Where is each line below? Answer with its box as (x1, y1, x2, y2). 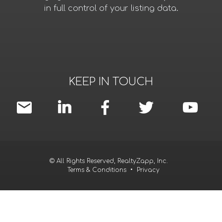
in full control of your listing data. (44, 4, 178, 13)
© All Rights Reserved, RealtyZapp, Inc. (50, 158, 167, 165)
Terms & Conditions (67, 166, 126, 174)
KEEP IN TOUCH (69, 76, 153, 88)
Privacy (137, 166, 160, 174)
